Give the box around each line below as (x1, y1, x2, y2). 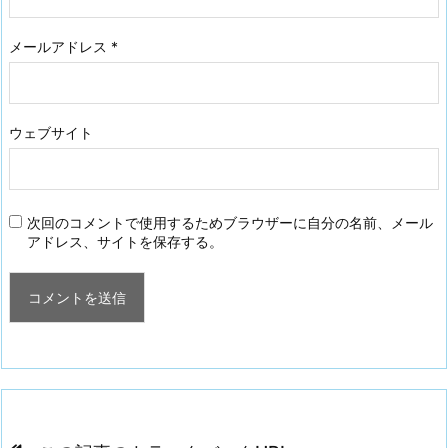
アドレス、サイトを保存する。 (27, 233, 223, 251)
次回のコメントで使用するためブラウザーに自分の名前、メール (27, 214, 433, 232)
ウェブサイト (9, 124, 93, 142)
